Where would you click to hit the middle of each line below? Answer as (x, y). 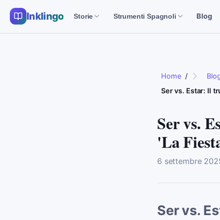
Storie (83, 16)
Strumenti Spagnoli (145, 16)
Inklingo (45, 16)
